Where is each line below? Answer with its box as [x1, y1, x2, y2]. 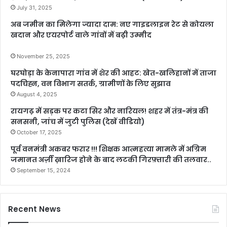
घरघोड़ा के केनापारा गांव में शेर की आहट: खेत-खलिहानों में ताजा [11, 67, 216, 78]
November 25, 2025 [17, 52, 70, 60]
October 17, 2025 [17, 128, 62, 136]
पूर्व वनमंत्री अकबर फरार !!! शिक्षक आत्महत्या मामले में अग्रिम [11, 143, 206, 154]
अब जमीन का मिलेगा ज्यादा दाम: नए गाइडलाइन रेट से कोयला [11, 19, 214, 29]
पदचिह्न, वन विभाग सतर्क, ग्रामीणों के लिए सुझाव [11, 78, 171, 89]
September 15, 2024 [17, 166, 70, 174]
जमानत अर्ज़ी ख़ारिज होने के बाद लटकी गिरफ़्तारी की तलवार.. [11, 154, 211, 165]
